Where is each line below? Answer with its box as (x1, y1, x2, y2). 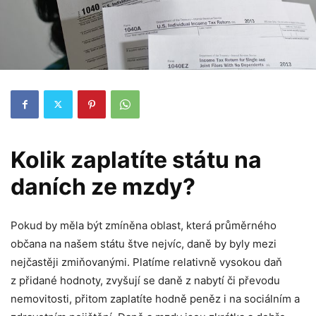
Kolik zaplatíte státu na (11, 145, 262, 174)
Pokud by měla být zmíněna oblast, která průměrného (11, 218, 276, 232)
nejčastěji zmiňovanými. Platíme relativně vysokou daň (11, 255, 282, 269)
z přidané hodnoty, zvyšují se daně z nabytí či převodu (11, 273, 280, 287)
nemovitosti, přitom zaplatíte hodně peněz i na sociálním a (11, 291, 300, 305)
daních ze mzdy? (11, 172, 195, 200)
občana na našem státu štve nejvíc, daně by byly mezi (11, 236, 276, 250)
